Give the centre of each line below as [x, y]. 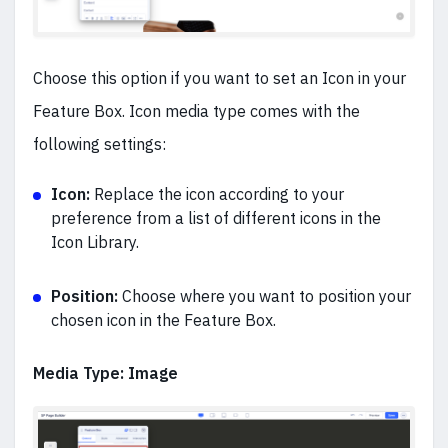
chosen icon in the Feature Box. [163, 320]
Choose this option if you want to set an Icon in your [219, 78]
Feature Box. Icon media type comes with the [196, 111]
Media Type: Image [105, 373]
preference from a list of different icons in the [216, 218]
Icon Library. [95, 242]
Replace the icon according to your [219, 194]
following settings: [99, 144]
